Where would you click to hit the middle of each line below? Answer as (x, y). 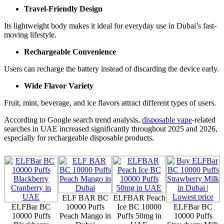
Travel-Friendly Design (63, 8)
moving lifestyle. (30, 34)
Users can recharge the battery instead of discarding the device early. (111, 68)
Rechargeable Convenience (70, 51)
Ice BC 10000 (139, 206)
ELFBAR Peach (139, 197)
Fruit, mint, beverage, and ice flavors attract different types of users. (110, 102)
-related (204, 119)
